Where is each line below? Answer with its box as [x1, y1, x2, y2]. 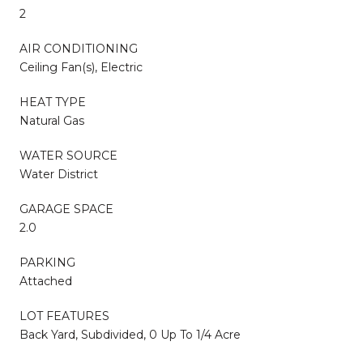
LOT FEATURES [19, 308, 109, 323]
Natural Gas [19, 113, 84, 128]
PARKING [19, 254, 75, 270]
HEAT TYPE [19, 94, 86, 109]
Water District [19, 166, 98, 181]
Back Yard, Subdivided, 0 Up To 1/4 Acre [19, 327, 241, 342]
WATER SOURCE [19, 147, 117, 163]
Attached [19, 273, 72, 288]
